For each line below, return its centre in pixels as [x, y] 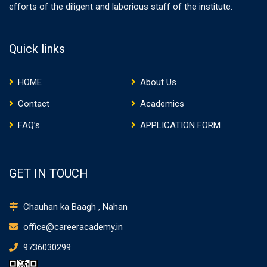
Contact [34, 103]
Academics [162, 103]
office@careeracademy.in [72, 227]
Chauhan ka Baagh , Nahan [74, 207]
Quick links [37, 49]
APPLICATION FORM [180, 125]
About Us [158, 82]
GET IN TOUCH [49, 173]
